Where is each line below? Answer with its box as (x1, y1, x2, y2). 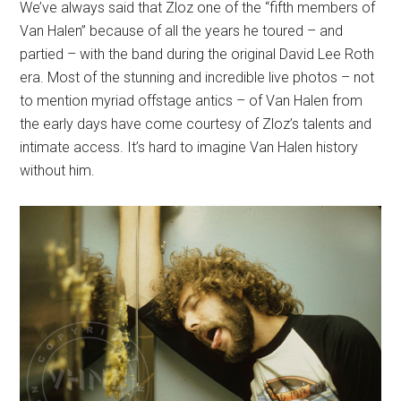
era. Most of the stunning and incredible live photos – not (20, 69, 375, 86)
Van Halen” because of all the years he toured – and (20, 22, 344, 39)
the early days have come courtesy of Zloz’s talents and (20, 115, 372, 132)
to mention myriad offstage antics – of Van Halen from (20, 92, 363, 109)
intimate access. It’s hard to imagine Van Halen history (20, 139, 359, 156)
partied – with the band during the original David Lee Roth (20, 46, 375, 63)
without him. (20, 162, 96, 179)
